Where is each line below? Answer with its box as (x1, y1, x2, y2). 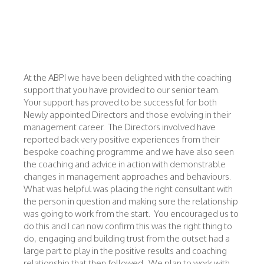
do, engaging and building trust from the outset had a (24, 233, 230, 244)
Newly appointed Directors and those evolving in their (24, 109, 231, 120)
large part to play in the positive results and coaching (24, 245, 227, 256)
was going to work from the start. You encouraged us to (24, 208, 239, 219)
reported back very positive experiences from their (24, 134, 220, 145)
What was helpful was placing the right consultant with (24, 183, 233, 194)
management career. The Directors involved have (24, 121, 216, 133)
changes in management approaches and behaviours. (24, 171, 233, 182)
